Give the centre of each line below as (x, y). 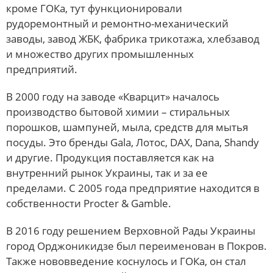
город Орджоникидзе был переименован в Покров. (136, 246)
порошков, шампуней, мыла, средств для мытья (127, 127)
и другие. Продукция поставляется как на (110, 158)
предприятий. (42, 69)
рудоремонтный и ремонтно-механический (117, 24)
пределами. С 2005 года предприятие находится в (133, 188)
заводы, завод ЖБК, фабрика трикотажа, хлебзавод (133, 39)
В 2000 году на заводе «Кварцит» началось (113, 97)
